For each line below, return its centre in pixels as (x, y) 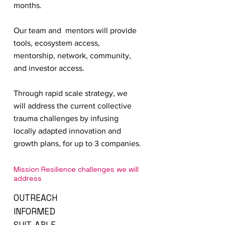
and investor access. (49, 68)
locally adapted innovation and (67, 131)
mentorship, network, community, (72, 55)
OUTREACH (35, 198)
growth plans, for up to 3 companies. (77, 143)
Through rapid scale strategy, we (71, 93)
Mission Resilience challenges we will (76, 169)
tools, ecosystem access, (57, 43)
